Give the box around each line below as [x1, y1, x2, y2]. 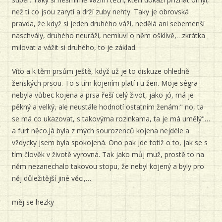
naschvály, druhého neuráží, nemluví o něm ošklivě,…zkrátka [12, 31, 205, 40]
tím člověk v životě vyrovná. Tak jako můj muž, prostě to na [12, 150, 204, 159]
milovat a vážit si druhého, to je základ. [12, 43, 137, 52]
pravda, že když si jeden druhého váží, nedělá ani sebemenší [12, 19, 205, 28]
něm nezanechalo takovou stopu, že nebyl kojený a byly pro [12, 162, 204, 171]
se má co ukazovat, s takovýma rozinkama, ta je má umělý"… [12, 114, 210, 123]
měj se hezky [12, 197, 54, 207]
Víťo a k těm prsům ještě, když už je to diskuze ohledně [12, 66, 189, 76]
